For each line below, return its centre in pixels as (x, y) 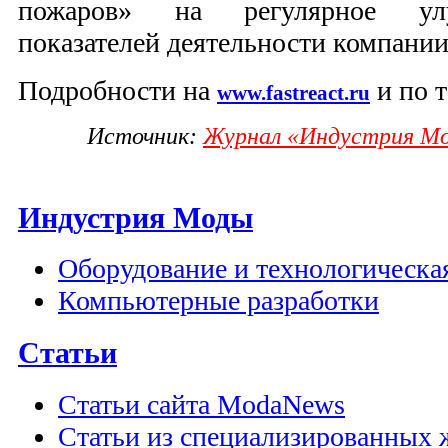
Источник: (145, 136)
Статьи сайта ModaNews (201, 404)
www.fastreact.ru (293, 93)
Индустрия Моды (135, 217)
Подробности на (117, 90)
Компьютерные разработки (218, 301)
